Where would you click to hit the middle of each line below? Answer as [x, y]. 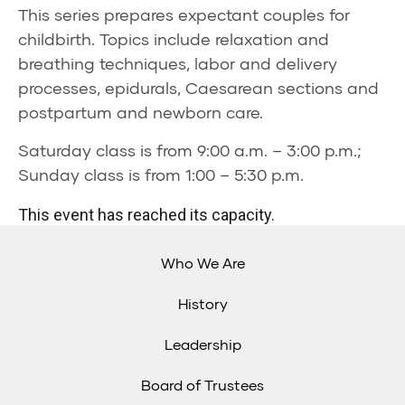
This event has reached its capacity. [146, 215]
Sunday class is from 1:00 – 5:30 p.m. [161, 174]
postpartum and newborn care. [141, 112]
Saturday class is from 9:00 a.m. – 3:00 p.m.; [189, 150]
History [202, 303]
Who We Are [202, 263]
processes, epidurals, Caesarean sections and [198, 88]
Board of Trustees [202, 385]
